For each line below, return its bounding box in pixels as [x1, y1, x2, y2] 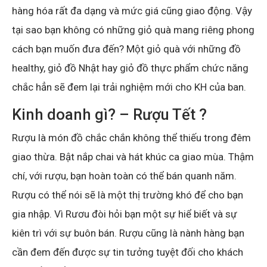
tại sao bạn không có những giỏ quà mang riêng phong [12, 23, 254, 36]
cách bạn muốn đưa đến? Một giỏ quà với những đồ [12, 42, 241, 55]
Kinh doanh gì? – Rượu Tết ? [12, 105, 207, 123]
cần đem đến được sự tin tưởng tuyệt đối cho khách [12, 246, 243, 258]
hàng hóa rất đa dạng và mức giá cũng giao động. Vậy [12, 4, 252, 17]
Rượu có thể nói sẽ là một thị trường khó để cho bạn [12, 188, 243, 201]
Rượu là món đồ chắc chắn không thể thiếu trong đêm [12, 131, 251, 144]
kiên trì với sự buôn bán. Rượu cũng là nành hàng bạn [12, 226, 244, 239]
